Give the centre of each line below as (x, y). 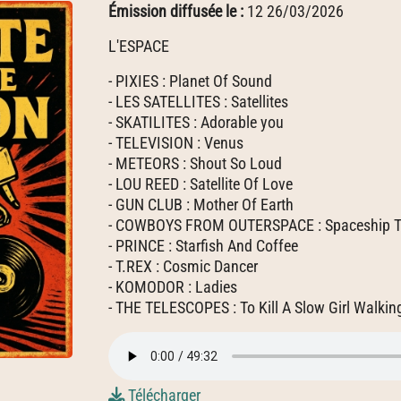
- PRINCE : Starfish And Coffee (203, 246)
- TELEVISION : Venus (176, 143)
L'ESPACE (139, 46)
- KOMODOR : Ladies (173, 287)
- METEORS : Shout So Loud (195, 163)
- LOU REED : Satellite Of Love (200, 184)
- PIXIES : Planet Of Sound (190, 81)
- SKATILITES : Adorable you (196, 122)
